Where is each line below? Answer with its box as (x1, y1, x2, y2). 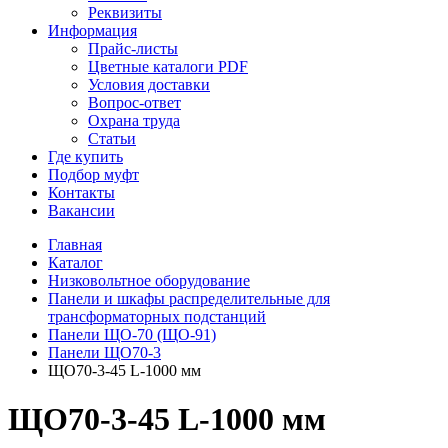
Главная (48, 236, 102, 253)
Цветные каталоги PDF (88, 58, 248, 75)
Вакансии (48, 202, 115, 219)
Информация (48, 22, 137, 39)
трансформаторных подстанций (48, 308, 266, 325)
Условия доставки (88, 76, 210, 93)
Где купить (48, 148, 123, 165)
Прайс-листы (88, 40, 178, 57)
